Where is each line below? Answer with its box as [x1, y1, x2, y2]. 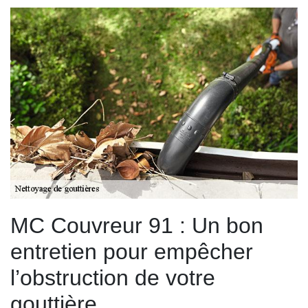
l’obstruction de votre [10, 265, 215, 291]
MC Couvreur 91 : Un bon [10, 213, 263, 239]
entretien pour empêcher [10, 239, 253, 265]
